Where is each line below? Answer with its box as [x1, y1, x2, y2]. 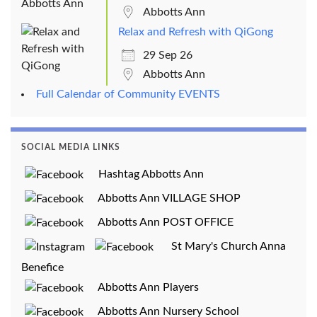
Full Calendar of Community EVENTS [36, 88, 220, 100]
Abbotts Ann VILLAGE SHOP [87, 192, 241, 204]
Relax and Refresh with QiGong [118, 25, 273, 38]
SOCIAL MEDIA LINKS [21, 142, 120, 151]
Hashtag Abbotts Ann [87, 168, 204, 180]
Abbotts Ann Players [87, 281, 199, 293]
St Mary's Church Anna [160, 240, 286, 252]
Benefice [21, 261, 64, 273]
